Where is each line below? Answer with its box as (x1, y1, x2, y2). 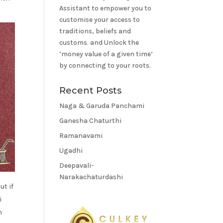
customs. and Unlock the (59, 38, 139, 47)
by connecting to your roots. (59, 61, 151, 70)
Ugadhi (59, 146, 83, 155)
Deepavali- (59, 161, 95, 170)
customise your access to (59, 15, 140, 24)
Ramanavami (59, 131, 103, 140)
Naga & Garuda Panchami (59, 102, 145, 110)
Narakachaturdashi (59, 173, 123, 181)
